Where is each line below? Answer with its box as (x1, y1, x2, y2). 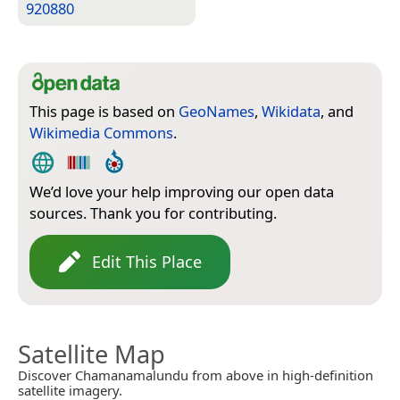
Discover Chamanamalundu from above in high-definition (18, 365, 373, 384)
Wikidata (262, 100, 321, 121)
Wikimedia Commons (29, 121, 173, 143)
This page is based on (29, 100, 179, 121)
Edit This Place (92, 250, 202, 272)
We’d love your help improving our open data (29, 180, 334, 202)
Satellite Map (18, 337, 165, 371)
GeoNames (179, 100, 254, 121)
